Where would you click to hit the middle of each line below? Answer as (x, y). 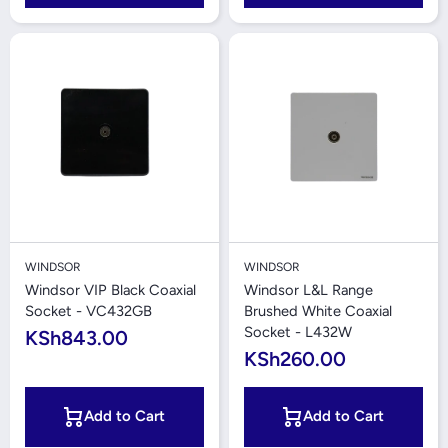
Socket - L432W (298, 332)
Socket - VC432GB (88, 311)
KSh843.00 (76, 338)
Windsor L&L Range (308, 290)
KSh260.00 (295, 359)
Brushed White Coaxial (318, 311)
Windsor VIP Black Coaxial (110, 290)
